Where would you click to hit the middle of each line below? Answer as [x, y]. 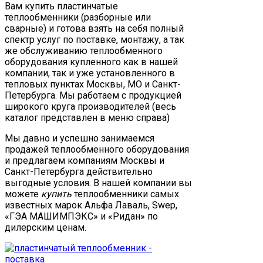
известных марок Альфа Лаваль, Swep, [91, 205]
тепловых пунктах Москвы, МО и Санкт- [93, 84]
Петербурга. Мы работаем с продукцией [93, 95]
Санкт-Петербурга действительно [79, 171]
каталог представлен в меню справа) [87, 117]
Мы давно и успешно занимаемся [80, 138]
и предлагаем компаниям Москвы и [85, 160]
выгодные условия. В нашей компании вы [98, 183]
